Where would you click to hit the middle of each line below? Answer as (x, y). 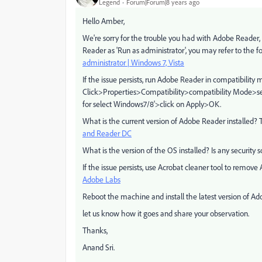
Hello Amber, (104, 21)
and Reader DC (107, 133)
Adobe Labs (101, 179)
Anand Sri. (99, 247)
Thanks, (95, 230)
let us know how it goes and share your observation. (166, 213)
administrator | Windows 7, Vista (133, 62)
